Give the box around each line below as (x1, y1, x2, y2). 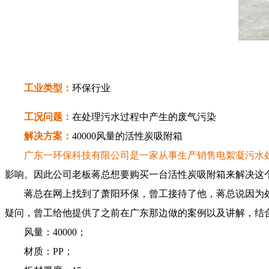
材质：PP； (5, 246, 73, 257)
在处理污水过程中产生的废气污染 (72, 112, 216, 122)
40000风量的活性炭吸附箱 (72, 131, 183, 142)
